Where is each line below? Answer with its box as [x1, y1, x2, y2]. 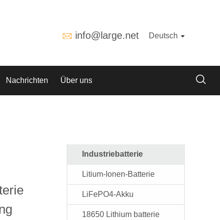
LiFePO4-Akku [82, 190, 134, 198]
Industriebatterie [82, 150, 143, 158]
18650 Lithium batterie [82, 210, 160, 219]
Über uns [60, 76, 92, 84]
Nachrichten [6, 76, 48, 84]
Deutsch [149, 31, 180, 40]
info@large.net [75, 30, 139, 41]
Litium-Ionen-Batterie [82, 170, 155, 178]
